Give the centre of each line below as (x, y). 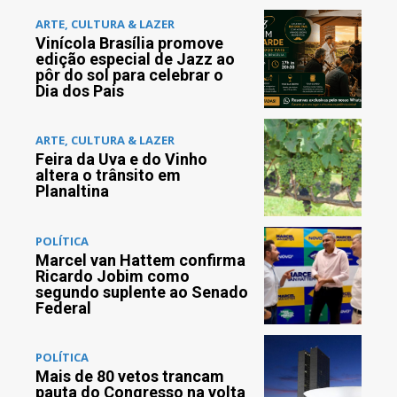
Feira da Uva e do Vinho (121, 160)
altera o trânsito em (108, 175)
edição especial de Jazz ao (135, 58)
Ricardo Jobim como (113, 276)
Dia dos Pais (80, 90)
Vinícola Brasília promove (129, 43)
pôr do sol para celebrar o (129, 74)
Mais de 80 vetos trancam (130, 377)
